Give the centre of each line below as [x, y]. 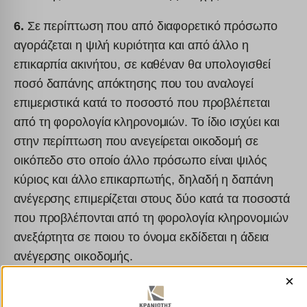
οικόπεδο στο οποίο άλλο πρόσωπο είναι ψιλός [140, 160]
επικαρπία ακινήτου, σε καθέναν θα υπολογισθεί [142, 64]
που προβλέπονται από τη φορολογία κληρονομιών [151, 218]
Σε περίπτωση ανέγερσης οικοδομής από [136, 287]
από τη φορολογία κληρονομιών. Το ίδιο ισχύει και [147, 122]
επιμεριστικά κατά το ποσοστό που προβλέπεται [142, 102]
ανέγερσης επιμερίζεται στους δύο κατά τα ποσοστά [152, 198]
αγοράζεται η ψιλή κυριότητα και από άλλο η [131, 45]
